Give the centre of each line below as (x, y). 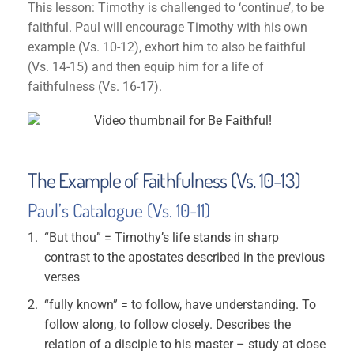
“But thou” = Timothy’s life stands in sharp (162, 237)
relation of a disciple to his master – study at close (185, 344)
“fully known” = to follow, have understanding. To (181, 305)
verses (62, 277)
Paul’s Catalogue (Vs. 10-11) (119, 210)
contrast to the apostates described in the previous (185, 257)
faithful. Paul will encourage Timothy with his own (168, 27)
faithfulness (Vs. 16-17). (95, 87)
